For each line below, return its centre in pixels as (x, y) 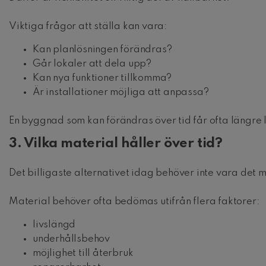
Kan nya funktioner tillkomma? (102, 78)
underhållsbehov (71, 239)
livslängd (54, 224)
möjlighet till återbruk (83, 253)
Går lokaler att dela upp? (92, 64)
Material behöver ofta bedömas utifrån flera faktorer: (134, 201)
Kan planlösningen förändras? (102, 50)
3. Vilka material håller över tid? (116, 143)
